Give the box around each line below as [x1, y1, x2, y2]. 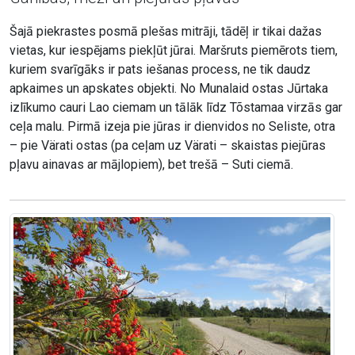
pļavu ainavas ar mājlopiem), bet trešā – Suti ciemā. [10, 157, 293, 173]
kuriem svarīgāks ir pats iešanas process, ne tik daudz [10, 62, 311, 78]
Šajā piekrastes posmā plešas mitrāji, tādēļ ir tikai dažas [10, 24, 322, 40]
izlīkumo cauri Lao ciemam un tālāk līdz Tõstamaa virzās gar [10, 100, 342, 116]
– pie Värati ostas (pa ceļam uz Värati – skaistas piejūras [10, 138, 326, 154]
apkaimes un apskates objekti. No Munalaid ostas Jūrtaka [10, 81, 328, 97]
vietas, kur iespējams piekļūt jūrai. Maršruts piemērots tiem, [10, 43, 338, 59]
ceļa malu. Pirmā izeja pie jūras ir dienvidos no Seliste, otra [10, 119, 335, 135]
